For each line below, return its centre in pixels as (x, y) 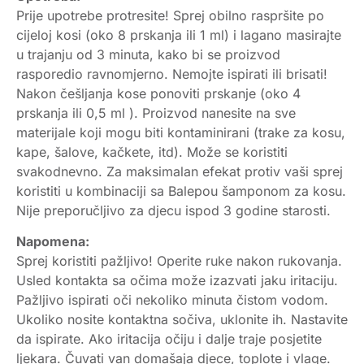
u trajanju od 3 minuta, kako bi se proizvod (148, 54)
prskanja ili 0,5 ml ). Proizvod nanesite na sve (156, 113)
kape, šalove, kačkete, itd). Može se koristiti (152, 152)
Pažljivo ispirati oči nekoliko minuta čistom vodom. (172, 300)
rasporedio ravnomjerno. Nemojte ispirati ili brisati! (172, 74)
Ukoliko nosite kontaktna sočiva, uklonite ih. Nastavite (182, 320)
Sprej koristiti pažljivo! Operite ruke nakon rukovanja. (179, 261)
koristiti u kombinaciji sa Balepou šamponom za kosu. (181, 191)
